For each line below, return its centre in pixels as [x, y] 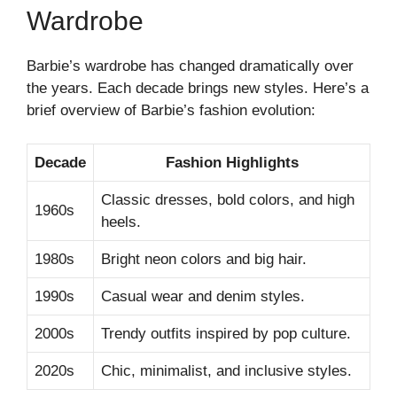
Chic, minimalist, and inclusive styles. [226, 371]
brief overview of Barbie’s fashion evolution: [171, 110]
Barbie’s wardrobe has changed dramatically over [190, 66]
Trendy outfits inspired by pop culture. [226, 334]
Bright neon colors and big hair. [204, 259]
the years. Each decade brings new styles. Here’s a [198, 88]
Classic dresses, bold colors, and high [228, 200]
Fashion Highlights [232, 163]
